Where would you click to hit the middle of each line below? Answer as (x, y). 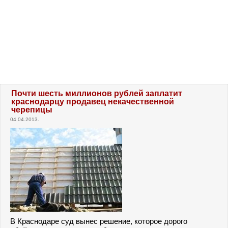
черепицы (32, 110)
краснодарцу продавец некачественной (93, 102)
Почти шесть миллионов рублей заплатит (97, 93)
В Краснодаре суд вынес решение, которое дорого (99, 221)
